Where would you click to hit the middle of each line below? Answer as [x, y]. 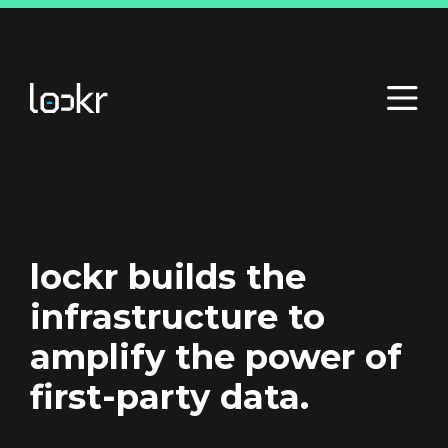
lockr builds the [168, 277]
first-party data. [169, 397]
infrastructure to [177, 317]
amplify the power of [216, 357]
